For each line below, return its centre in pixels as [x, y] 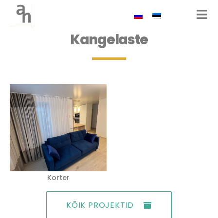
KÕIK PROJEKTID [100, 205]
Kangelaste [109, 40]
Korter [58, 178]
